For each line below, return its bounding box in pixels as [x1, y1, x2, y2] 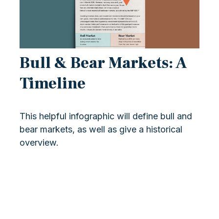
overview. [20, 137, 59, 148]
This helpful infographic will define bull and [20, 110, 192, 121]
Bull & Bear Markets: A [20, 52, 187, 73]
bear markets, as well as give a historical [20, 124, 182, 134]
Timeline [20, 73, 86, 94]
